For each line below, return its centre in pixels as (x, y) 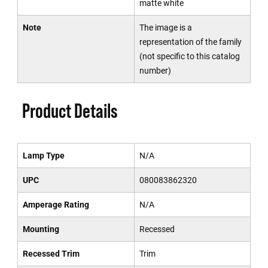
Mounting (41, 229)
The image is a (165, 28)
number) (155, 71)
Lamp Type (43, 156)
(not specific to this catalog (189, 56)
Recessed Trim (51, 254)
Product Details (70, 111)
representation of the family (190, 42)
